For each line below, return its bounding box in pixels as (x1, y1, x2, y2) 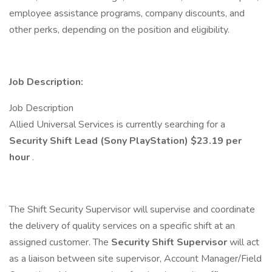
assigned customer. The (9, 236, 111, 249)
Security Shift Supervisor (111, 236, 229, 249)
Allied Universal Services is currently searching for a (9, 118, 225, 131)
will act (229, 236, 259, 249)
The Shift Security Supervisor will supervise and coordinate (9, 203, 255, 216)
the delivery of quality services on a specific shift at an (9, 219, 235, 233)
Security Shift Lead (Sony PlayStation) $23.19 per (9, 134, 242, 148)
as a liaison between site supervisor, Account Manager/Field (9, 252, 262, 265)
